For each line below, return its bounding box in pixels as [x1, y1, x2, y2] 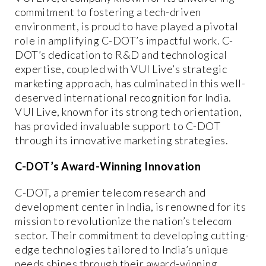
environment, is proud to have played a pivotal [15, 19, 238, 33]
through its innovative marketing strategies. [15, 133, 228, 147]
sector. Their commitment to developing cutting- [15, 228, 249, 242]
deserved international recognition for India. [15, 90, 232, 104]
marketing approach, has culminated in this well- [15, 76, 245, 90]
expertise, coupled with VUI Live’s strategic [15, 62, 227, 75]
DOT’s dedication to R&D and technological [15, 47, 227, 61]
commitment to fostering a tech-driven [15, 5, 201, 18]
